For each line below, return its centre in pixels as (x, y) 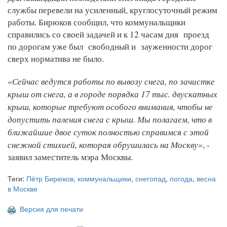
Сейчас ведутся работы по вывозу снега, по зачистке (113, 81)
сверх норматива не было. (57, 59)
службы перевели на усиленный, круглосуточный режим (112, 10)
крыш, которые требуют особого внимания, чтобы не (110, 107)
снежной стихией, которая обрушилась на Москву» (105, 145)
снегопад (150, 179)
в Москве (23, 189)
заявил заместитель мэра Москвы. (70, 157)
